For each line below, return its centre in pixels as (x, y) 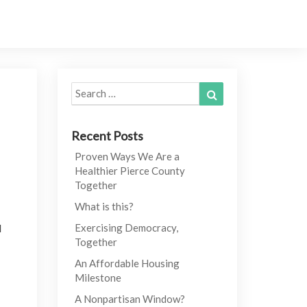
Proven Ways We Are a (127, 156)
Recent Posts (107, 136)
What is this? (104, 206)
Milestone (98, 278)
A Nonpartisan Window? (130, 299)
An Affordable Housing (127, 263)
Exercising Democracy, (126, 228)
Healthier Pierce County (130, 171)
